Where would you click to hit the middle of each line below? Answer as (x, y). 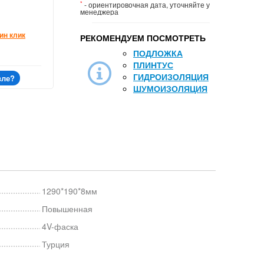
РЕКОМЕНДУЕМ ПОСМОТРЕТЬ (143, 38)
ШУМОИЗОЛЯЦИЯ (170, 88)
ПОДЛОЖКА (158, 53)
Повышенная (67, 209)
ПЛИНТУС (153, 65)
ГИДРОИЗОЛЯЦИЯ (171, 77)
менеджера (99, 11)
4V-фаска (60, 226)
